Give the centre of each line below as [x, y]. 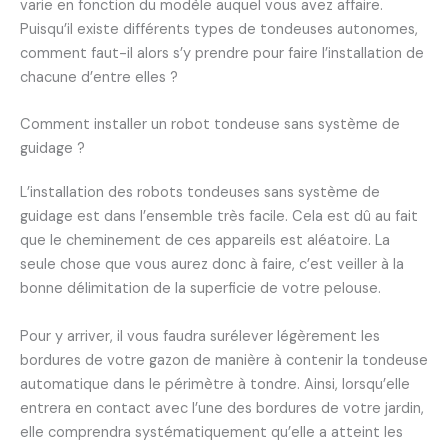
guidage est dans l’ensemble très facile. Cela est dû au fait [219, 217]
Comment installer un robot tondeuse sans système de [210, 125]
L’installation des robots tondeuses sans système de [200, 193]
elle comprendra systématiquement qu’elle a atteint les [211, 432]
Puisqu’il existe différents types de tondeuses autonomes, [219, 30]
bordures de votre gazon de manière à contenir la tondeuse [224, 360]
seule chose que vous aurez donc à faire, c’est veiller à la [212, 265]
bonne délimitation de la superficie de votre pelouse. [202, 289]
